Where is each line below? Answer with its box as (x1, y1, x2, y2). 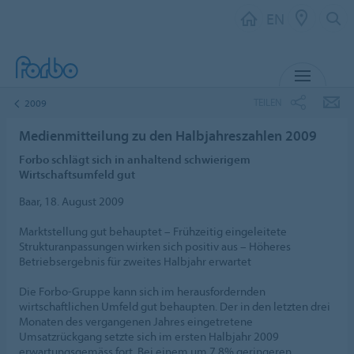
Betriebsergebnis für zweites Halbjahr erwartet (19, 253, 251, 269)
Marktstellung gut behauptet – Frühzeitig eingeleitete (19, 223, 287, 239)
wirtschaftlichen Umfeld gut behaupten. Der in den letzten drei (19, 298, 330, 314)
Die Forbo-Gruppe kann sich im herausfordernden (19, 283, 265, 299)
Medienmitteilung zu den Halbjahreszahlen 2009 (19, 126, 317, 145)
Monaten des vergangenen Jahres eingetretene (19, 313, 253, 329)
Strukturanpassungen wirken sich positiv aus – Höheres (19, 238, 291, 254)
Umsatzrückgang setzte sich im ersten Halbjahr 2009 (19, 328, 279, 344)
